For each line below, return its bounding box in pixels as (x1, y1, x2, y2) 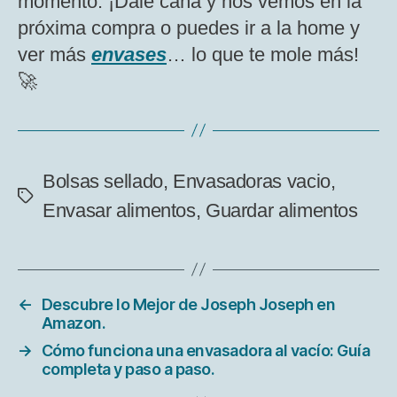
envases (91, 43, 167, 66)
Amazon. (41, 313, 106, 332)
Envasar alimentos (43, 198, 196, 222)
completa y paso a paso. (41, 359, 215, 378)
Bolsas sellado (43, 169, 163, 192)
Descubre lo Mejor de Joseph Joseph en (41, 294, 336, 314)
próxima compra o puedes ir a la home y (18, 16, 360, 39)
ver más (18, 43, 91, 66)
